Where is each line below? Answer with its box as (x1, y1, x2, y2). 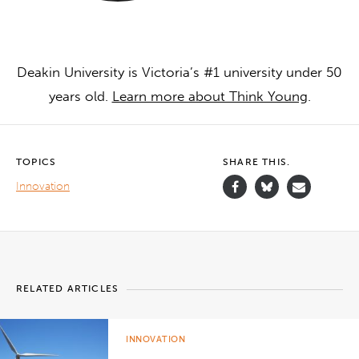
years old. (48, 88, 112, 105)
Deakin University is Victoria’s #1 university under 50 (17, 64, 342, 81)
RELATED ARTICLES (16, 283, 119, 295)
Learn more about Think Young (111, 88, 308, 105)
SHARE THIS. (223, 156, 291, 168)
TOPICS (16, 156, 57, 168)
